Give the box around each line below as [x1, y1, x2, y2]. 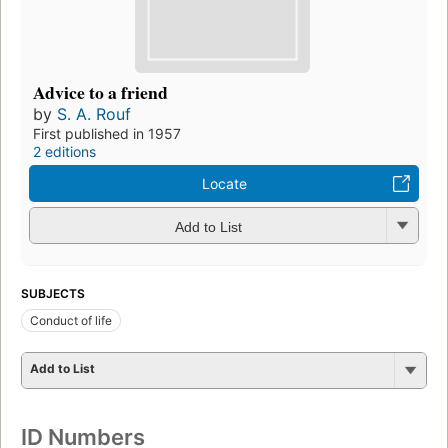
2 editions [33, 143, 96, 161]
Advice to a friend [33, 79, 168, 106]
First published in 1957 [33, 125, 181, 143]
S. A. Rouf [57, 104, 131, 125]
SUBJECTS [21, 286, 85, 302]
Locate [201, 175, 247, 193]
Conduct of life [30, 313, 112, 329]
